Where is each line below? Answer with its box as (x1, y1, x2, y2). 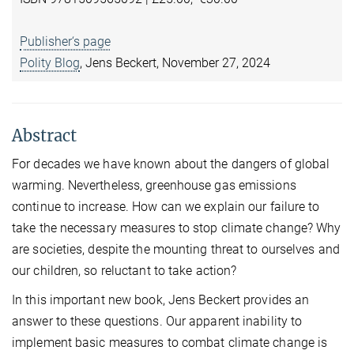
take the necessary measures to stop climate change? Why (12, 220, 341, 236)
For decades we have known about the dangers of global (12, 156, 330, 172)
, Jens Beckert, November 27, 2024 (80, 55, 270, 71)
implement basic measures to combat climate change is (12, 335, 328, 351)
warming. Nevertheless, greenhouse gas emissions (12, 178, 296, 194)
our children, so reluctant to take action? (12, 263, 237, 279)
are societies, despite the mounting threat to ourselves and (12, 242, 340, 258)
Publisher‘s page (20, 34, 111, 50)
